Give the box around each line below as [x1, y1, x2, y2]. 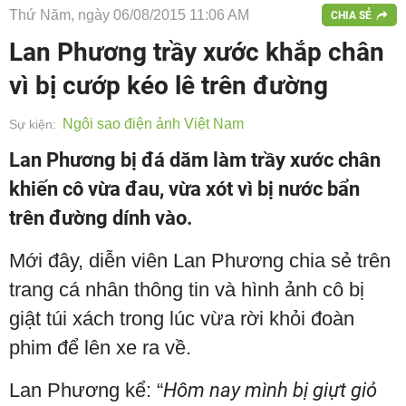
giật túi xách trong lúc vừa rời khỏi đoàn [9, 307, 354, 330]
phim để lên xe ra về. [9, 336, 191, 359]
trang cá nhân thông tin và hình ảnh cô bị [9, 278, 364, 301]
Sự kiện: [9, 117, 56, 131]
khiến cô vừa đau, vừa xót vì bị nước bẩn [9, 178, 360, 200]
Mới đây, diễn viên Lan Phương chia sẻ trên [9, 249, 391, 272]
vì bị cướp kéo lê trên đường [9, 71, 328, 101]
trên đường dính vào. [9, 207, 192, 229]
